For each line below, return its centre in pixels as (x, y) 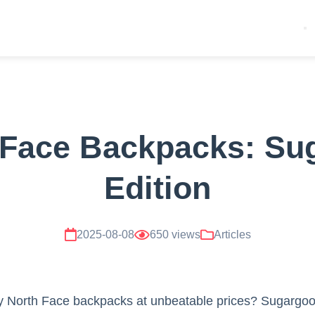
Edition (157, 188)
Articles (232, 234)
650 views (175, 234)
